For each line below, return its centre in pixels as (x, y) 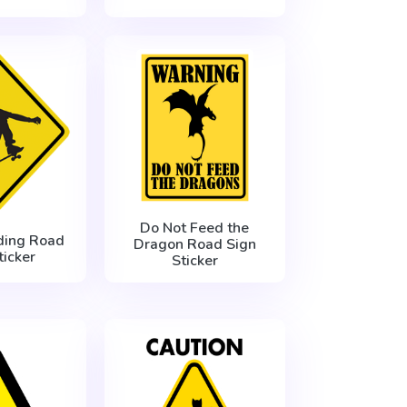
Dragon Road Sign (194, 245)
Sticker (194, 261)
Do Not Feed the (195, 228)
